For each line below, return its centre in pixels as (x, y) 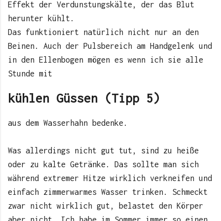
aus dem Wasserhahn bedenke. (68, 123)
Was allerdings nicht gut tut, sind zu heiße (103, 151)
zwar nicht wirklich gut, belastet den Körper (106, 206)
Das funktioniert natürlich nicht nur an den (103, 32)
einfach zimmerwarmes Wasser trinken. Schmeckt (108, 192)
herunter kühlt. (41, 18)
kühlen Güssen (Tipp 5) (84, 98)
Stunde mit (30, 73)
